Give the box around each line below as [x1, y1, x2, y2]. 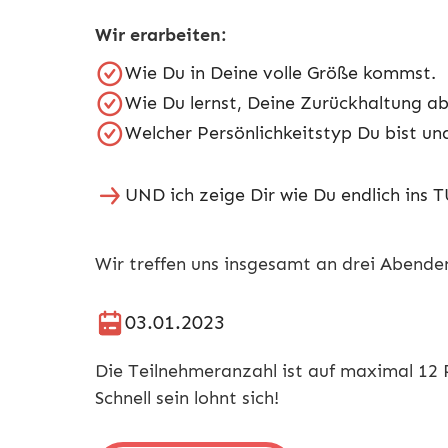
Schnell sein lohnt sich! [95, 386, 279, 409]
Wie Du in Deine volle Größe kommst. [125, 61, 436, 84]
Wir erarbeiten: [95, 23, 227, 46]
